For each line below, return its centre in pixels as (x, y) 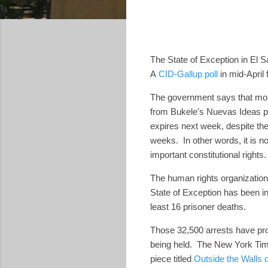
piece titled (172, 258)
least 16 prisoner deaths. (198, 206)
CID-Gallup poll (188, 74)
